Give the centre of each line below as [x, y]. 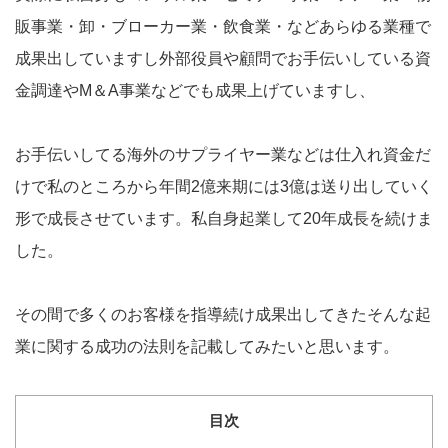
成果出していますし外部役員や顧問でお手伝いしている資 [223, 59]
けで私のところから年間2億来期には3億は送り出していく [224, 187]
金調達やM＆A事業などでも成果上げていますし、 [195, 91]
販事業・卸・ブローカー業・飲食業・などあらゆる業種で [223, 27]
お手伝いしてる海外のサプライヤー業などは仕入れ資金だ [223, 155]
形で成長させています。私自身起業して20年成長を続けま [224, 219]
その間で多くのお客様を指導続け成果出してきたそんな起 [223, 315]
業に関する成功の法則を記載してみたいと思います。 [207, 347]
